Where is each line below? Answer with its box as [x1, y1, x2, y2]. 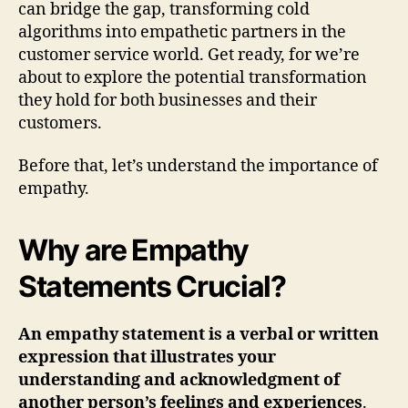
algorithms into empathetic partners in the [18, 21, 346, 43]
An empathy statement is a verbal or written [18, 324, 379, 346]
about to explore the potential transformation [18, 66, 367, 88]
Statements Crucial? [18, 269, 286, 305]
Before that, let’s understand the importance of [18, 156, 378, 178]
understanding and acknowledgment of [18, 370, 340, 392]
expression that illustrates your [18, 347, 276, 369]
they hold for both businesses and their [18, 89, 317, 111]
